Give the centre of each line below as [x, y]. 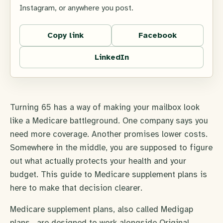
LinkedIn [111, 57]
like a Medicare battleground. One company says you [109, 120]
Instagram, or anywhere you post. [76, 8]
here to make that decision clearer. [76, 188]
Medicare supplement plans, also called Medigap [102, 210]
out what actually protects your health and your [98, 161]
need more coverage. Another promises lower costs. [109, 134]
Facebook [158, 35]
